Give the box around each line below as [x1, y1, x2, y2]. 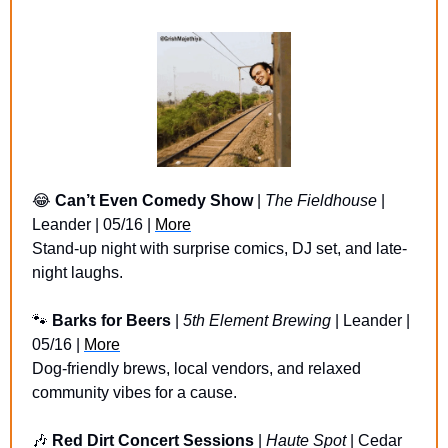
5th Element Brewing [183, 311, 331, 329]
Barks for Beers [52, 311, 171, 329]
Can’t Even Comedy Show [55, 191, 253, 209]
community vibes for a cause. [32, 383, 237, 401]
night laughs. [32, 263, 123, 281]
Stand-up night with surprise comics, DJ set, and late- [32, 239, 407, 257]
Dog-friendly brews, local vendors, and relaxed [32, 359, 361, 377]
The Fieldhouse [265, 191, 381, 209]
